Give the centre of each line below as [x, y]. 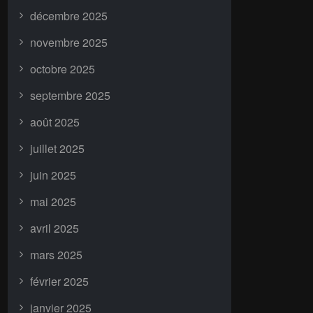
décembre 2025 [69, 16]
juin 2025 [53, 175]
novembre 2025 [69, 42]
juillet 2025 [57, 148]
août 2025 [55, 122]
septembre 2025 [70, 95]
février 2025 [59, 281]
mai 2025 [53, 202]
